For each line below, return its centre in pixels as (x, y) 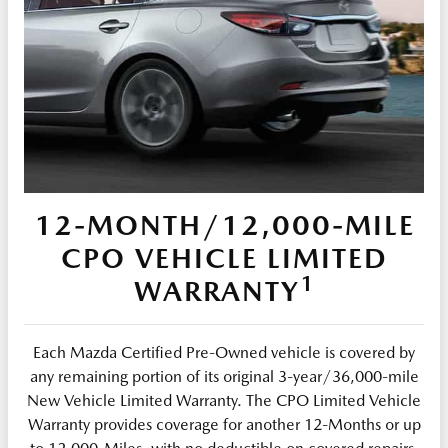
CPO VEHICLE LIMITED (224, 258)
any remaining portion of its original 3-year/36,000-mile (224, 377)
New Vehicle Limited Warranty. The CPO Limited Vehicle (224, 401)
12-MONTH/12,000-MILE (224, 225)
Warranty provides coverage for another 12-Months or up (224, 425)
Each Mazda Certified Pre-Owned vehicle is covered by (224, 353)
